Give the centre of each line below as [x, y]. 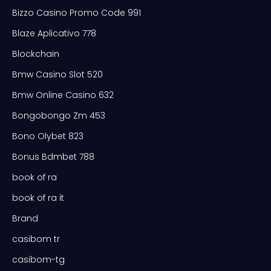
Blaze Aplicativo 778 [54, 33]
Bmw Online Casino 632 [63, 95]
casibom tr [36, 239]
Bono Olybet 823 [48, 136]
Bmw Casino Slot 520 [57, 74]
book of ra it [38, 198]
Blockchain [36, 54]
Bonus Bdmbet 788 [53, 156]
